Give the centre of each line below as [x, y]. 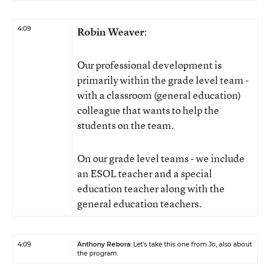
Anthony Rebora [104, 244]
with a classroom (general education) [159, 95]
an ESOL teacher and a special [145, 173]
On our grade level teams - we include [161, 158]
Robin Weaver [111, 32]
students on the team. [126, 125]
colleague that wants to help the [148, 110]
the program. [98, 253]
